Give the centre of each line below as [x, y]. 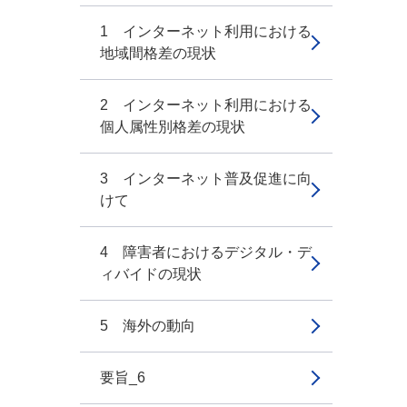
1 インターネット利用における [206, 31]
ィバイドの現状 [151, 274]
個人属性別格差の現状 [173, 127]
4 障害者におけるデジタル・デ [206, 252]
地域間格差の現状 [158, 53]
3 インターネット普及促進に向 [206, 179]
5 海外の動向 [148, 326]
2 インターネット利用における [206, 105]
